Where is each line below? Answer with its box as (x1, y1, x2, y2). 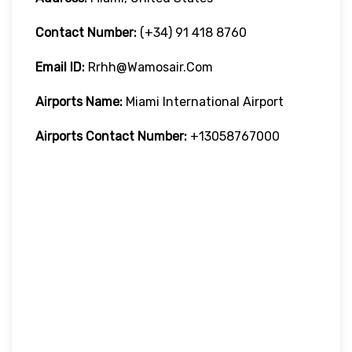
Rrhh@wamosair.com (88, 59, 213, 75)
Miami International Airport (123, 93, 284, 109)
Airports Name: (35, 93, 123, 109)
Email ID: (35, 59, 88, 75)
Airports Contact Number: (35, 128, 187, 144)
